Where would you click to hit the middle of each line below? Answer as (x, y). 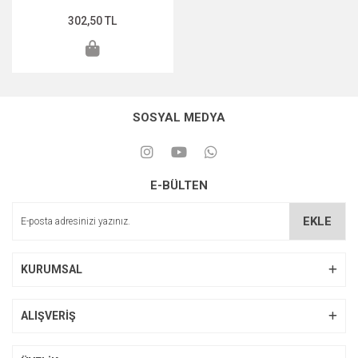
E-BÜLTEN (179, 185)
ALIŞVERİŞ (48, 316)
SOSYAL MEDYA (179, 117)
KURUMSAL (52, 269)
